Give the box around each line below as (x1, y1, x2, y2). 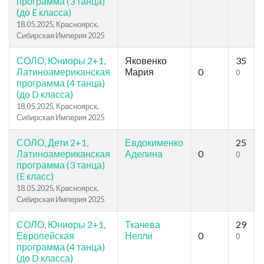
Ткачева (125, 219, 160, 230)
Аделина (125, 148, 163, 160)
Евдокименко (125, 137, 183, 148)
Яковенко (125, 55, 167, 67)
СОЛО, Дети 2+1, (16, 137, 88, 148)
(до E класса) (16, 6, 71, 18)
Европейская (16, 230, 74, 242)
